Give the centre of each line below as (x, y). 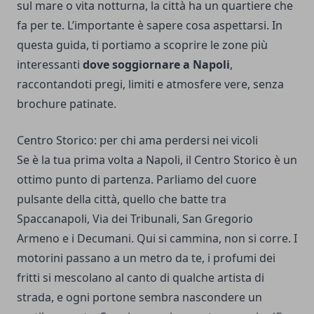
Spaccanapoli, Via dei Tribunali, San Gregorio (135, 218)
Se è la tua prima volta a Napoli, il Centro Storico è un (157, 159)
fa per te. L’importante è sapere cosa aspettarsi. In (150, 25)
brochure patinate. (67, 103)
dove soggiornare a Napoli (156, 64)
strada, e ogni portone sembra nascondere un (139, 297)
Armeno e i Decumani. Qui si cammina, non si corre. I (157, 238)
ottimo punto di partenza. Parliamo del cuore (137, 179)
